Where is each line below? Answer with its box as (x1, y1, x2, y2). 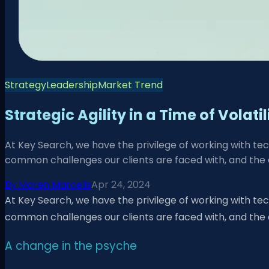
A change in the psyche (5, 237, 137, 254)
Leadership (46, 78, 98, 92)
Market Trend (98, 78, 163, 92)
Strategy (5, 78, 46, 92)
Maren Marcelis (19, 177, 91, 192)
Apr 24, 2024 (91, 177, 151, 192)
